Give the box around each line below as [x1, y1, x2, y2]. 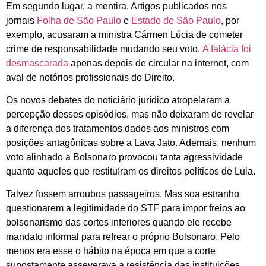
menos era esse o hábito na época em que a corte [6, 246, 216, 256]
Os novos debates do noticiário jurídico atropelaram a [6, 94, 230, 105]
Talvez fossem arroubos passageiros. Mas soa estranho [6, 189, 239, 199]
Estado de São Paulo [131, 15, 221, 26]
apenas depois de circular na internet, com [71, 58, 249, 68]
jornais [6, 15, 37, 26]
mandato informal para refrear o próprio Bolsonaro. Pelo [6, 232, 240, 242]
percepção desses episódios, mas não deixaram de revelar [6, 109, 254, 119]
